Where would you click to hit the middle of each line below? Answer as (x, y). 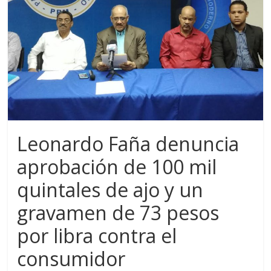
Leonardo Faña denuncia (128, 144)
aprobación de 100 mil (117, 167)
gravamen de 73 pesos (118, 213)
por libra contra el (97, 236)
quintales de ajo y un (110, 190)
